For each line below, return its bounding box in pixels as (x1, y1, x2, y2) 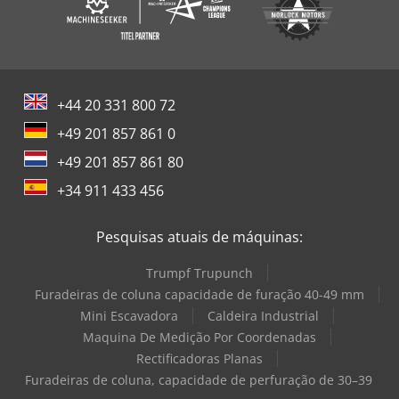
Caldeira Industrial (207, 307, 319, 325)
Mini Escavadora (79, 307, 178, 325)
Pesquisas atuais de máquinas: (96, 227, 303, 248)
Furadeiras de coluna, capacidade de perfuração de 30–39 (25, 371, 372, 389)
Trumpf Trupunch (145, 265, 253, 282)
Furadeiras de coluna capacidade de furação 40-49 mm (34, 286, 364, 304)
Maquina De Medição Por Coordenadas (82, 329, 316, 346)
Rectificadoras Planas (135, 350, 263, 368)
